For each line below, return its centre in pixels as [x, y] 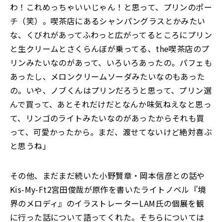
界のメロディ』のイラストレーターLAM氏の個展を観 [107, 203]
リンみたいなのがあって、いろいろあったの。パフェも [111, 62]
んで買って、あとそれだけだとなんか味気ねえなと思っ [111, 104]
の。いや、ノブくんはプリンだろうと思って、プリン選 [111, 90]
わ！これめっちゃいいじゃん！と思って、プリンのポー [111, 7]
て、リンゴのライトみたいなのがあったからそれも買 [107, 118]
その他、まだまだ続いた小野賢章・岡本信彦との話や [108, 175]
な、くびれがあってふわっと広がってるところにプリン [111, 35]
